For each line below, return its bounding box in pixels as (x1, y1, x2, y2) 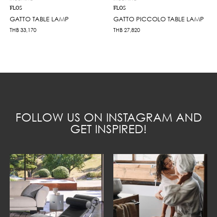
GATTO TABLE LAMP (10, 15, 69, 23)
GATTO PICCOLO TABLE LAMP (113, 15, 204, 23)
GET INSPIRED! (70, 122, 147, 136)
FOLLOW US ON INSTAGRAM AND (15, 110, 202, 124)
